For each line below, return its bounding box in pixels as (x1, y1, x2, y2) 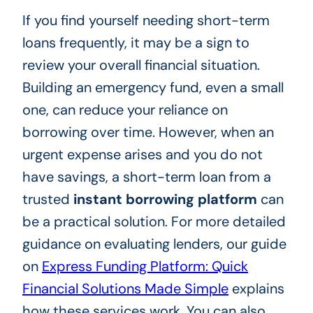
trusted (22, 190, 73, 209)
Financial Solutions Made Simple (22, 279, 228, 298)
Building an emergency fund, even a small (22, 78, 284, 97)
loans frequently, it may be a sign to (22, 34, 249, 52)
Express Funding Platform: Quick (41, 257, 248, 276)
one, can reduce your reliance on (22, 101, 228, 119)
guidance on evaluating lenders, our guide (22, 235, 286, 254)
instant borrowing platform (73, 190, 257, 209)
